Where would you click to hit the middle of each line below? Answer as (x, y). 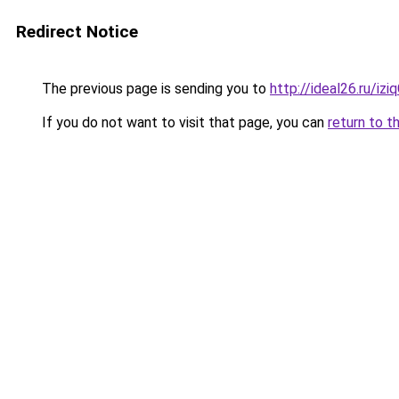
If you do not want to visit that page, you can (183, 122)
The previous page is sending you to (154, 89)
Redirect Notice (77, 32)
